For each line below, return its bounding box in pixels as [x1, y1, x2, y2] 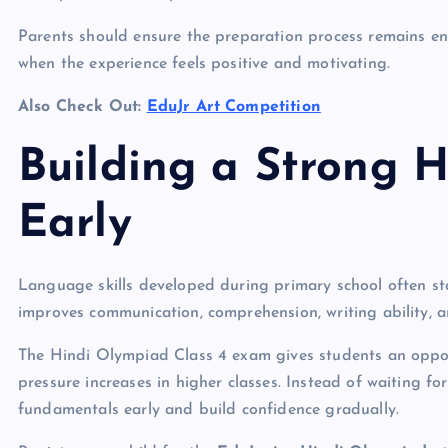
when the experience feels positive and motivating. [18, 56, 391, 73]
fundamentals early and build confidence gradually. [18, 402, 400, 419]
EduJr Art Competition [146, 99, 321, 116]
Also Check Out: [18, 99, 147, 116]
